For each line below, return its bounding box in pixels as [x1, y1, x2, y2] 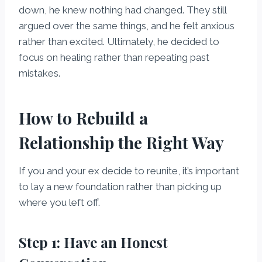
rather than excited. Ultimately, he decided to [19, 36, 219, 48]
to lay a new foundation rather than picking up [19, 181, 222, 193]
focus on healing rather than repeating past [19, 51, 209, 64]
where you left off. [19, 196, 100, 209]
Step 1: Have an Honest [19, 233, 168, 252]
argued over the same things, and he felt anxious [19, 20, 235, 32]
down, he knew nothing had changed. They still [19, 4, 226, 16]
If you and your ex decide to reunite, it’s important [19, 165, 239, 177]
